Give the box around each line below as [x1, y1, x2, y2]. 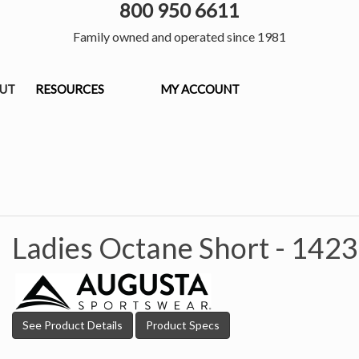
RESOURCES [35, 82, 104, 96]
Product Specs [146, 318, 220, 332]
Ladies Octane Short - [12, 230, 291, 265]
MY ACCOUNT [160, 82, 240, 96]
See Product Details [22, 318, 123, 332]
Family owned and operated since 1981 [73, 29, 286, 44]
